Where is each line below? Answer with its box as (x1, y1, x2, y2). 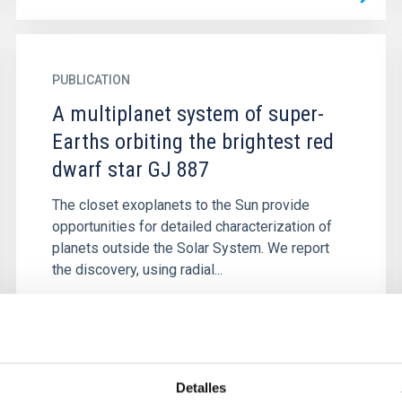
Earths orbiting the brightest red (51, 129, 334, 154)
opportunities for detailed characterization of (51, 218, 332, 235)
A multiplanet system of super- (51, 101, 324, 127)
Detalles (175, 380, 227, 396)
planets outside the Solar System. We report (51, 240, 329, 257)
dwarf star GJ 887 (51, 157, 209, 182)
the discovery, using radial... (51, 261, 223, 278)
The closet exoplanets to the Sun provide (51, 197, 310, 214)
